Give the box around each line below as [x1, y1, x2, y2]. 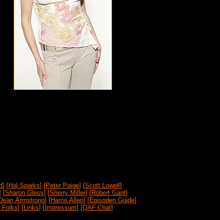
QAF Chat [82, 204, 111, 211]
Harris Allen [51, 196, 83, 204]
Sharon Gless [4, 189, 44, 196]
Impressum [44, 204, 77, 211]
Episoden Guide [89, 196, 135, 204]
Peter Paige [46, 182, 79, 189]
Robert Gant [91, 189, 126, 196]
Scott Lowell [85, 182, 120, 189]
